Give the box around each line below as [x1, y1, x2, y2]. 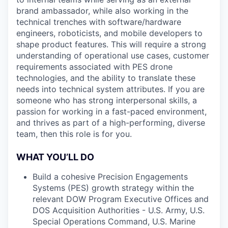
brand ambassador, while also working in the [16, 6, 188, 16]
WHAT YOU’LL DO [16, 152, 94, 162]
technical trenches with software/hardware [16, 17, 181, 27]
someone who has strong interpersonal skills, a [16, 95, 197, 105]
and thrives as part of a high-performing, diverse [16, 118, 205, 128]
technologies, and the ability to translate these [16, 73, 195, 83]
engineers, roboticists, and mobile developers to [16, 28, 203, 38]
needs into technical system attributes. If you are [16, 84, 205, 94]
